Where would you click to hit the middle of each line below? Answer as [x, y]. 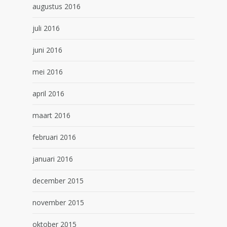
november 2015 [58, 202]
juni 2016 [47, 50]
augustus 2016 [56, 6]
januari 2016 [53, 159]
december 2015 [58, 181]
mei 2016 [48, 72]
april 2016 [48, 93]
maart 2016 [51, 115]
